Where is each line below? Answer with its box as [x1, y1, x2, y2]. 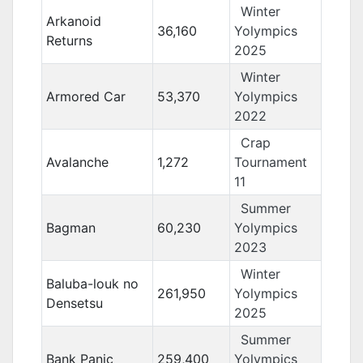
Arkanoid [45, 13, 101, 29]
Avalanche [45, 154, 109, 170]
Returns [45, 32, 92, 49]
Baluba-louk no [45, 275, 139, 292]
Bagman [45, 220, 96, 236]
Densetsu [45, 295, 103, 311]
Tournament [233, 154, 307, 170]
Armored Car [45, 88, 126, 105]
